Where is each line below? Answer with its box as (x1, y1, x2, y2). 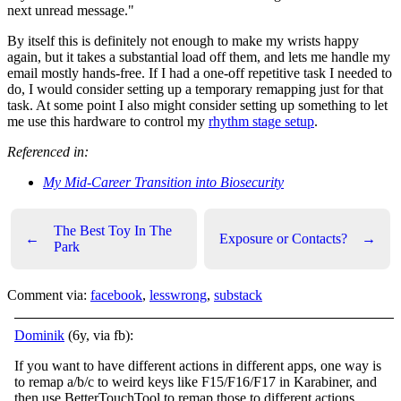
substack (214, 286, 262, 303)
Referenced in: (7, 143, 89, 159)
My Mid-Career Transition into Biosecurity (43, 174, 284, 190)
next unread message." (7, 2, 134, 18)
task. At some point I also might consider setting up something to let (7, 97, 388, 113)
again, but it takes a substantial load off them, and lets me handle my (7, 48, 390, 64)
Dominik (14, 327, 64, 343)
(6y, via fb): (64, 327, 133, 343)
